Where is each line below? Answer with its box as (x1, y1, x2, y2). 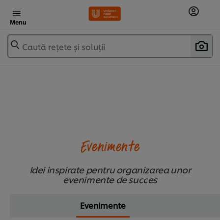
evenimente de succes (62, 173, 158, 186)
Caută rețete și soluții (22, 41, 105, 52)
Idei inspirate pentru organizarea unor (29, 163, 191, 176)
